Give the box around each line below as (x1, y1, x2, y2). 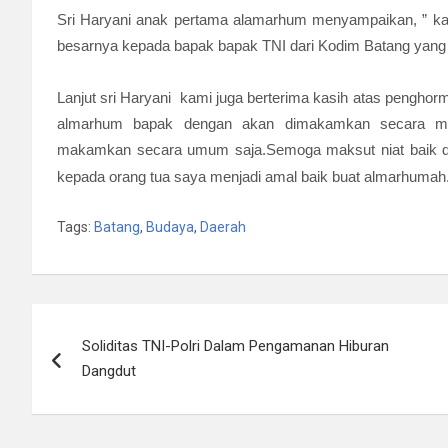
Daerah (200, 219, 246, 235)
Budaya (146, 219, 194, 235)
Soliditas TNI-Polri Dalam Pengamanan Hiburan (82, 337, 389, 355)
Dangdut (82, 362, 136, 380)
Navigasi (31, 304, 153, 342)
